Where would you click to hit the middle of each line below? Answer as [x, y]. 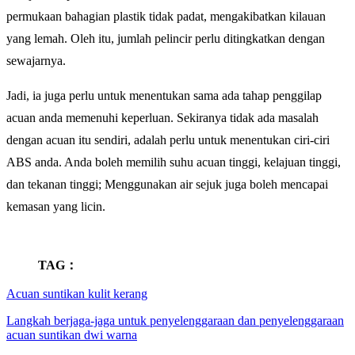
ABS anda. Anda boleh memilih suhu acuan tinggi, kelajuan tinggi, [174, 162]
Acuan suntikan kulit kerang [77, 294]
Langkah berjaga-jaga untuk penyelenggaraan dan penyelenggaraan [175, 321]
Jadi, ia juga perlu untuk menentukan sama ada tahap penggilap [164, 96]
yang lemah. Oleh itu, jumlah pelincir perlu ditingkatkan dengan [166, 39]
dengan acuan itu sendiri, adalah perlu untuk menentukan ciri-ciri [168, 140]
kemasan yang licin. [56, 207]
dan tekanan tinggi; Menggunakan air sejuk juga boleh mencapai [167, 185]
